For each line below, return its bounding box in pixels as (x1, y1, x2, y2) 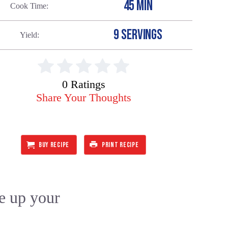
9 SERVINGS (113, 26, 163, 43)
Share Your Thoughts (36, 91, 131, 104)
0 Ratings (62, 78, 105, 91)
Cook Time (10, 1, 47, 10)
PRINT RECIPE (102, 140, 139, 149)
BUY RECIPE (38, 140, 69, 149)
